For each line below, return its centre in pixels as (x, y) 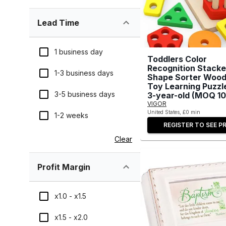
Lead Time (58, 23)
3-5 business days (85, 94)
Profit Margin (64, 167)
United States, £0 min (174, 112)
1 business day (79, 52)
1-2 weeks (71, 116)
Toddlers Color (177, 59)
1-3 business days (84, 73)
